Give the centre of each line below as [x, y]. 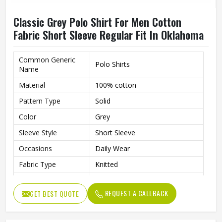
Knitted [107, 164]
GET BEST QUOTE [54, 194]
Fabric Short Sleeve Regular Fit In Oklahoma [109, 35]
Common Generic [47, 60]
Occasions [35, 148]
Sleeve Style [38, 133]
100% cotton [116, 85]
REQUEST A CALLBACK [136, 193]
